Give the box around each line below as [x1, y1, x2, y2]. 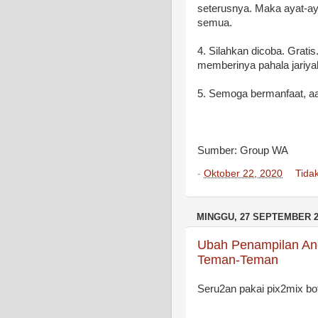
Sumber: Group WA [197, 145, 288, 157]
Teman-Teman [197, 253, 278, 268]
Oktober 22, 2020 [204, 168, 283, 179]
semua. [197, 17, 235, 29]
